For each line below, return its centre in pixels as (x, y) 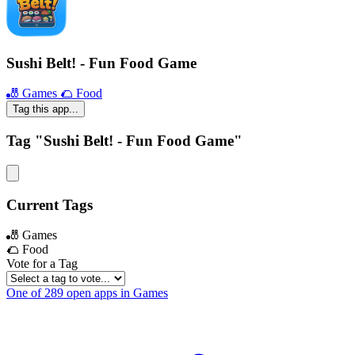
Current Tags (50, 204)
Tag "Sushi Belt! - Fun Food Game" (124, 141)
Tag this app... (46, 109)
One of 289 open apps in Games (87, 293)
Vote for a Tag (42, 264)
